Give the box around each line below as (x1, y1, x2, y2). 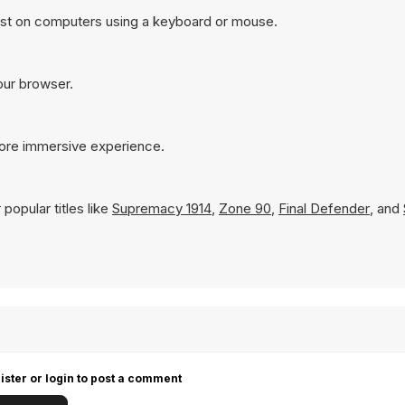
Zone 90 (219, 200, 271, 217)
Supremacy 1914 (112, 200, 212, 217)
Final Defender (278, 200, 370, 217)
